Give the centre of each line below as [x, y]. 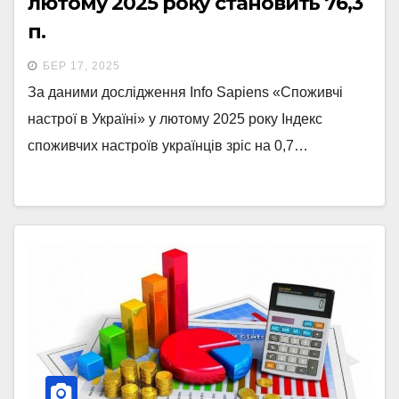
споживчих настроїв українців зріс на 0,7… [168, 146]
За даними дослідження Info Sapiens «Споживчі [185, 93]
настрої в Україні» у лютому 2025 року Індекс [175, 119]
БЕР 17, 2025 [81, 66]
